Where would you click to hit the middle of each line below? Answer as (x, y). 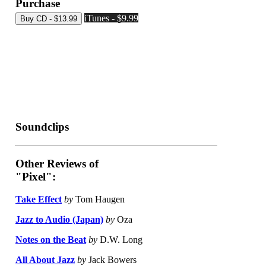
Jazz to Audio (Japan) (59, 220)
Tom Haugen (99, 199)
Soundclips (42, 127)
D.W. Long (120, 240)
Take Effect (39, 199)
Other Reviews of (57, 163)
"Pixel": (36, 176)
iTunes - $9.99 (111, 18)
